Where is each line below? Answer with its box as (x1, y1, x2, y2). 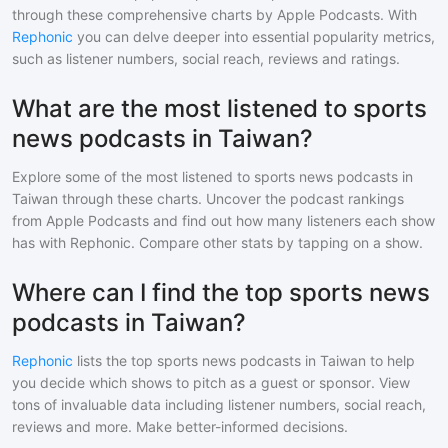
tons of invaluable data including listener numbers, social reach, (12, 396, 426, 413)
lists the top (73, 352, 157, 369)
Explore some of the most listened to (12, 168, 254, 185)
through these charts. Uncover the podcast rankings (62, 190, 404, 207)
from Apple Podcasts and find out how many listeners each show (12, 212, 435, 229)
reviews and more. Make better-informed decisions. (12, 418, 348, 435)
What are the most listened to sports (12, 94, 427, 123)
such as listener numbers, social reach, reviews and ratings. (12, 50, 400, 67)
